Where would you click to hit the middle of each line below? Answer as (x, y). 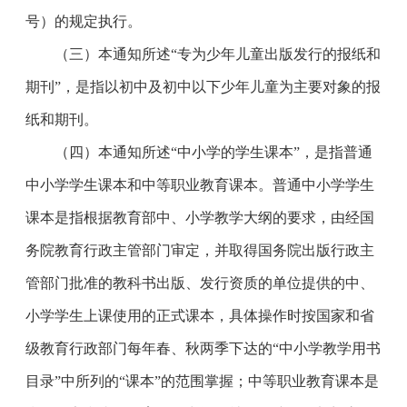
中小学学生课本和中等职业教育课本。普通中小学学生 (200, 185)
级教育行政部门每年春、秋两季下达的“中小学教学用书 (203, 348)
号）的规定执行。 (84, 21)
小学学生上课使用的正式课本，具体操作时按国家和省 (200, 316)
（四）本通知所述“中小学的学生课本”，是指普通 (199, 152)
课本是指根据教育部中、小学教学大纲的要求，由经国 (200, 218)
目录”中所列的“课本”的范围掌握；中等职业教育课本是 (202, 381)
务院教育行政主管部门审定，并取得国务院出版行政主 (200, 250)
